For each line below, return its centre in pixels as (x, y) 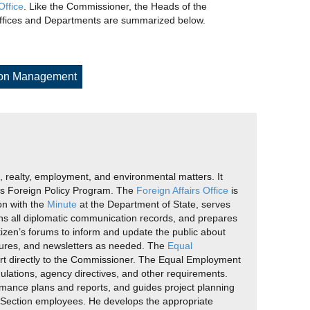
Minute (62, 204)
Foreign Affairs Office (182, 190)
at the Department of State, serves (154, 204)
